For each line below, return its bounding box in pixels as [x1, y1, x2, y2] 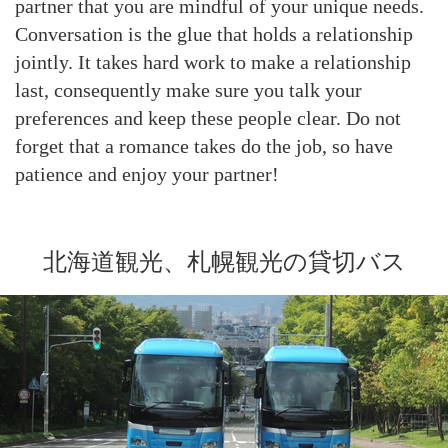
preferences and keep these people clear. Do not [15, 106, 401, 129]
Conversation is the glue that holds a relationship [15, 22, 413, 45]
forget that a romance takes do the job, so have [15, 134, 393, 157]
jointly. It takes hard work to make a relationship [15, 50, 411, 73]
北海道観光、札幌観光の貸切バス [42, 249, 406, 276]
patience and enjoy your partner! [15, 162, 279, 185]
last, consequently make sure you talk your [15, 78, 362, 101]
